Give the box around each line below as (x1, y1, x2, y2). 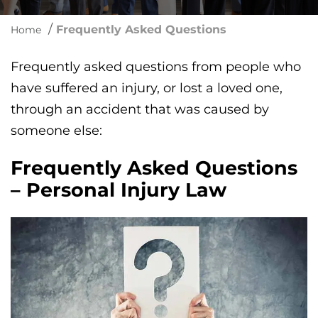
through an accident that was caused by (11, 102, 269, 117)
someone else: (11, 123, 102, 138)
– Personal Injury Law (11, 178, 226, 202)
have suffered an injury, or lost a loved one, (11, 80, 283, 96)
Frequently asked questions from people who (11, 59, 301, 75)
